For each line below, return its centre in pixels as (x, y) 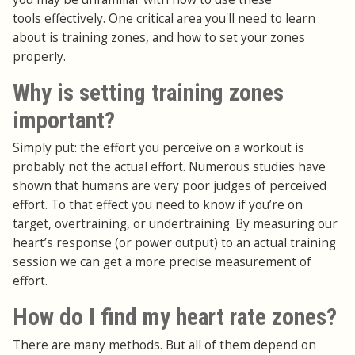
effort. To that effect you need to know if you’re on (158, 205)
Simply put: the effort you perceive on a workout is (158, 148)
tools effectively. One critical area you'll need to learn (164, 18)
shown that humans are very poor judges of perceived (170, 186)
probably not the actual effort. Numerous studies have (169, 167)
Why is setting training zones (148, 92)
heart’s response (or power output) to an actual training (174, 243)
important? (64, 120)
